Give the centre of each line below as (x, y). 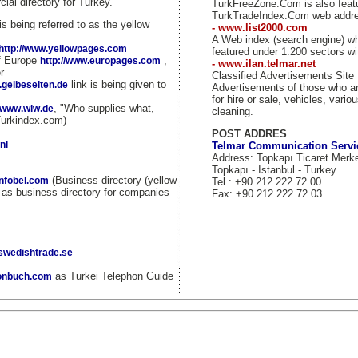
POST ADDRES (249, 134)
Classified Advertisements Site (282, 76)
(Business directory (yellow (112, 180)
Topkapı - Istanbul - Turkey (274, 170)
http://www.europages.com (100, 61)
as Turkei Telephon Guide (112, 276)
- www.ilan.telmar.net (263, 64)
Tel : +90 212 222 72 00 (266, 182)
